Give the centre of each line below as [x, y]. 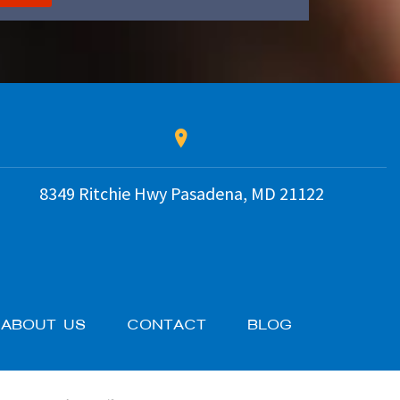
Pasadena [204, 193]
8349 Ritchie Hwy [103, 193]
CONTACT [167, 324]
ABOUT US [44, 324]
